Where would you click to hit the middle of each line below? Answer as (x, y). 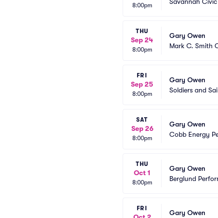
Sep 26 (142, 128)
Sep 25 (142, 84)
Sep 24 (142, 40)
